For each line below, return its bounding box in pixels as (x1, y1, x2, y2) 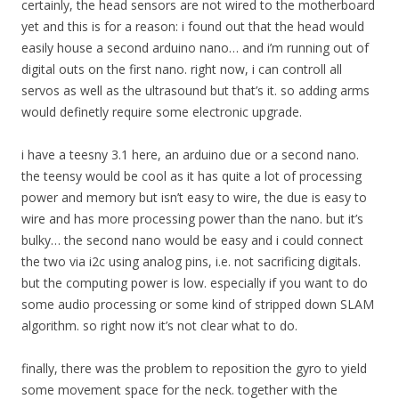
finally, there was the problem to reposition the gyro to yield (21, 360, 367, 378)
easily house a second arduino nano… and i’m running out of (21, 39, 369, 57)
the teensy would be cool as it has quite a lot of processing (21, 167, 362, 185)
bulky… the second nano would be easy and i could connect (21, 232, 363, 249)
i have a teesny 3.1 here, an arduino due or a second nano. (21, 146, 359, 164)
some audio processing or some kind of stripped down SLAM (21, 296, 374, 313)
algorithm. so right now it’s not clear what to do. (21, 317, 297, 335)
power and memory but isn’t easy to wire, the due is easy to (21, 189, 367, 207)
